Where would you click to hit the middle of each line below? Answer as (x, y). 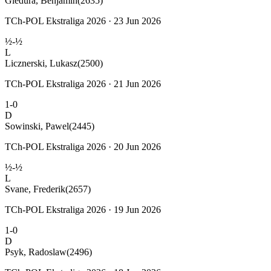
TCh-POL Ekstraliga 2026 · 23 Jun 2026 (83, 21)
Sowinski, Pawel (37, 126)
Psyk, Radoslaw (36, 252)
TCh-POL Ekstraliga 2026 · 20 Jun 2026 (83, 146)
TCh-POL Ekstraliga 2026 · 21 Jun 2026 (83, 83)
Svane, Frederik (35, 189)
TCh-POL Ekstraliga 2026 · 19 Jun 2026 (83, 209)
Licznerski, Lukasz (41, 63)
